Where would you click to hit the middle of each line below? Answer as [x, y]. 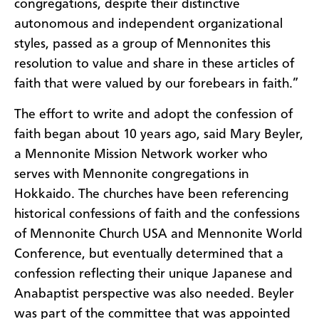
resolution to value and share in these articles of [154, 64]
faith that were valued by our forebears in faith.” [156, 84]
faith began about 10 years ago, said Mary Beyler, [159, 134]
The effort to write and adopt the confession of [153, 114]
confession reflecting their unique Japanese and [153, 274]
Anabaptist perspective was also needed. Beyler [154, 294]
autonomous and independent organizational [148, 25]
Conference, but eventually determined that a [149, 254]
